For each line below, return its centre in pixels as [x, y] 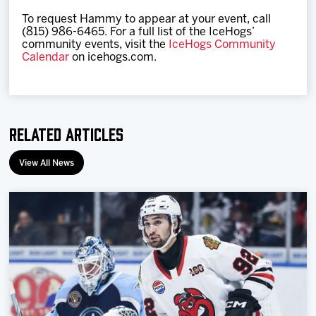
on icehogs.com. [113, 57]
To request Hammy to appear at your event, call [147, 19]
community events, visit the [96, 44]
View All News [47, 163]
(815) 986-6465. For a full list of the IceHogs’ [138, 32]
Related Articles [67, 133]
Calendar [46, 57]
